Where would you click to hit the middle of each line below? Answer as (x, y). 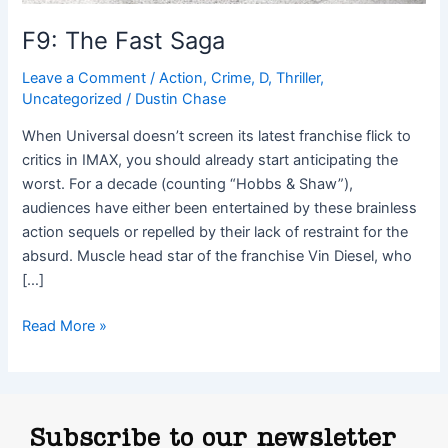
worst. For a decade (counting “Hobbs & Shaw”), (188, 184)
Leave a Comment (84, 77)
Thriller (298, 77)
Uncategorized (72, 98)
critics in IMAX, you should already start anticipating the (210, 160)
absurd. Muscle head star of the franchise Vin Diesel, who (217, 256)
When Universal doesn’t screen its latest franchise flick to (217, 136)
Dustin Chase (181, 98)
